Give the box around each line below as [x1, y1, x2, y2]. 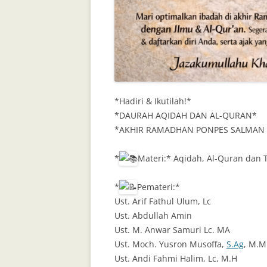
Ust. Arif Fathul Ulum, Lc [114, 195, 211, 207]
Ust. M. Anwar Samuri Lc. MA [114, 224, 230, 236]
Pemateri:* [137, 181, 180, 193]
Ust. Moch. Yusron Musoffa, [114, 238, 226, 250]
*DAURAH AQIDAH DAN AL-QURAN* [114, 110, 257, 122]
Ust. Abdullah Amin [114, 210, 192, 222]
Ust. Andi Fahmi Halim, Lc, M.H [114, 253, 237, 265]
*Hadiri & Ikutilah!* [114, 95, 191, 107]
